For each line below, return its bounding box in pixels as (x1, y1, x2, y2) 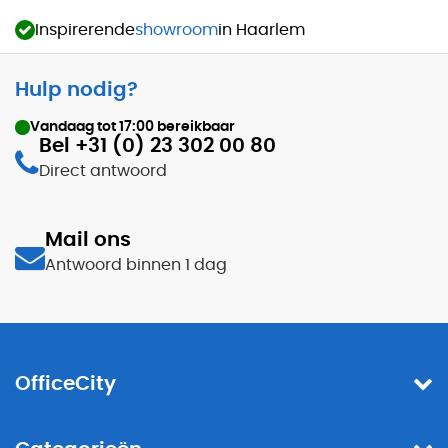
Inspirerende (35, 22, 135, 39)
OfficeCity (15, 374, 116, 395)
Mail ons (45, 230, 131, 251)
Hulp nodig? (15, 80, 138, 101)
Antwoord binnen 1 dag (45, 257, 227, 274)
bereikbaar (154, 120, 235, 135)
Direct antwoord (39, 163, 167, 180)
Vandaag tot (30, 120, 119, 135)
